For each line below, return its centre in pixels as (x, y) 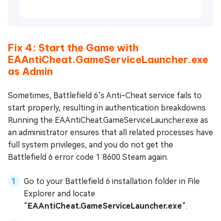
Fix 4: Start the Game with (73, 47)
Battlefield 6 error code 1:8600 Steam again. (88, 157)
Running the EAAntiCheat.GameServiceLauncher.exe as (108, 120)
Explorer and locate (59, 193)
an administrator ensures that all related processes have (110, 132)
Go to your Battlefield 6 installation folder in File (112, 181)
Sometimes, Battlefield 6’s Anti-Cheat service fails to (105, 95)
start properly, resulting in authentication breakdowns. (108, 108)
